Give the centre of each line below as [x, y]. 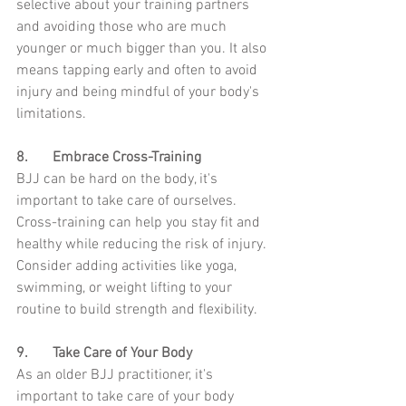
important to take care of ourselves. [128, 202]
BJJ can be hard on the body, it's [119, 180]
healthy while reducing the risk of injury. [143, 245]
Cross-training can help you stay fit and [140, 223]
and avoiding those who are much [123, 28]
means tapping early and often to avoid [139, 71]
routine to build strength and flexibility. [137, 310]
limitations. [51, 115]
